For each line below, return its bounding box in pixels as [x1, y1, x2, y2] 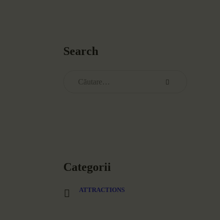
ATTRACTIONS [79, 186, 125, 194]
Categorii [63, 161, 111, 174]
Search [63, 45, 99, 58]
